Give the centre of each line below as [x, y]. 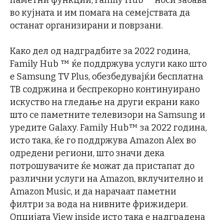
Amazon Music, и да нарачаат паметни [93, 192]
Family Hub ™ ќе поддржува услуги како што [108, 64]
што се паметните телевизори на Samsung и [108, 115]
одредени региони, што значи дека [87, 153]
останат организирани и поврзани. [86, 26]
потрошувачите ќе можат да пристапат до [102, 166]
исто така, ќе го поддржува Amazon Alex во [103, 140]
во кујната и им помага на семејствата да [100, 13]
